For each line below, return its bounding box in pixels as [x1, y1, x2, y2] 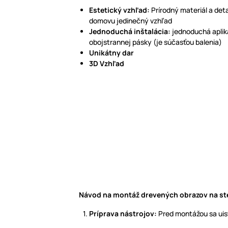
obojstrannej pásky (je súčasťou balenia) [89, 37, 222, 47]
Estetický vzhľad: [89, 5, 150, 15]
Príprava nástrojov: [89, 209, 158, 219]
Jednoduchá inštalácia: [89, 26, 172, 37]
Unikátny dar [89, 48, 134, 58]
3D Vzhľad [89, 59, 124, 69]
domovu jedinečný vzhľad [89, 16, 172, 26]
